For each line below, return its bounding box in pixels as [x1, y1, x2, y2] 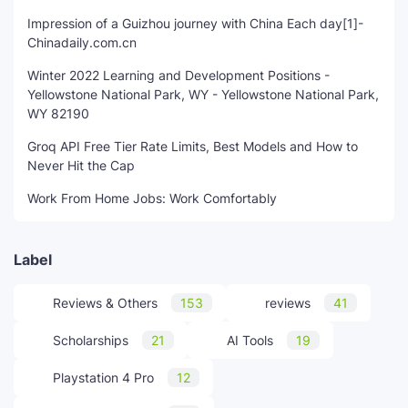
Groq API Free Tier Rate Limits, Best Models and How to [27, 138, 358, 155]
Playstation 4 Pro [53, 370, 154, 386]
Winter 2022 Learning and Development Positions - [27, 67, 330, 84]
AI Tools [227, 332, 273, 349]
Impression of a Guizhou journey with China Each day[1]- [27, 15, 363, 32]
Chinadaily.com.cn [27, 35, 137, 51]
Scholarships [53, 332, 128, 349]
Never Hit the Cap [27, 158, 135, 174]
